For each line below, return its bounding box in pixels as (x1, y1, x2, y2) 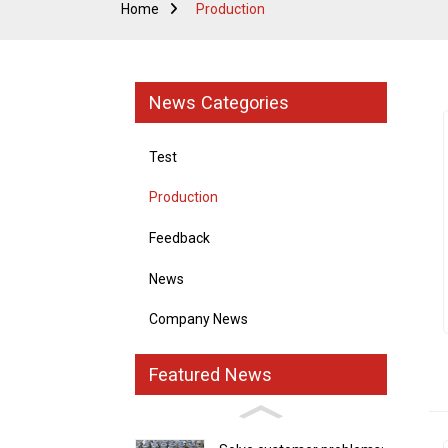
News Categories (148, 92, 289, 113)
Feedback (148, 229, 210, 246)
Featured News (148, 363, 272, 385)
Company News (148, 311, 248, 328)
